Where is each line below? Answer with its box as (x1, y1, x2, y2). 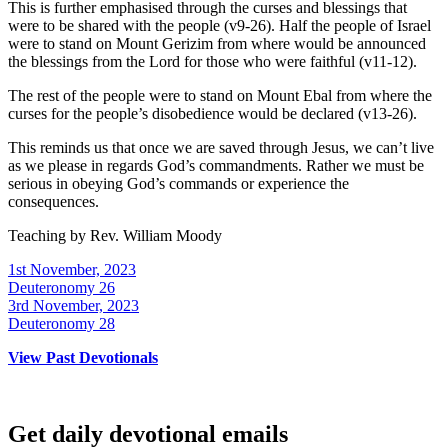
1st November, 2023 (8, 260, 136, 278)
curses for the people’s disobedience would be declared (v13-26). (8, 104, 417, 122)
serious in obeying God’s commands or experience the (8, 174, 349, 192)
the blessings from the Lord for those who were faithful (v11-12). (8, 52, 417, 70)
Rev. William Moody (90, 226, 222, 244)
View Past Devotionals (8, 348, 158, 366)
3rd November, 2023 (8, 296, 139, 314)
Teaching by (8, 226, 90, 244)
